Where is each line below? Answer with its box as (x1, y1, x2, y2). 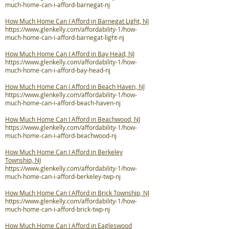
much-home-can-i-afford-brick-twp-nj (5, 205, 110, 213)
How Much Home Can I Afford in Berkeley (5, 148, 123, 156)
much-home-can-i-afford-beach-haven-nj (5, 99, 121, 107)
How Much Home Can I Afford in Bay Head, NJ (5, 50, 134, 58)
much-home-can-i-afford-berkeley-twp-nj (5, 172, 121, 180)
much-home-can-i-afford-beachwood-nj (5, 131, 117, 140)
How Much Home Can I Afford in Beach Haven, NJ (5, 82, 145, 90)
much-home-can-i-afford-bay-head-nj (5, 66, 110, 74)
